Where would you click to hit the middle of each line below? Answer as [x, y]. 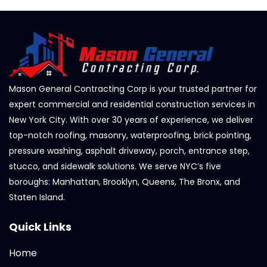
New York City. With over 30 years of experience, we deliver [131, 120]
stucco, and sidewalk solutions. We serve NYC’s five [115, 167]
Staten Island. [37, 198]
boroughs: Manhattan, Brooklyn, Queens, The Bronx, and [125, 182]
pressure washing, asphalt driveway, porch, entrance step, [129, 151]
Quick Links [40, 226]
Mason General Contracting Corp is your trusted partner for [133, 89]
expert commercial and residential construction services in [132, 105]
